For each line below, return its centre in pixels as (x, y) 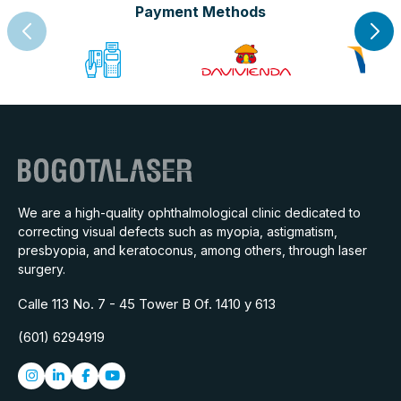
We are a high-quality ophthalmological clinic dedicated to (189, 212)
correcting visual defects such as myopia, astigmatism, (178, 231)
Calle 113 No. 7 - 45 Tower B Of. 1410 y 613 (147, 303)
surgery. (42, 269)
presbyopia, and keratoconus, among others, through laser (192, 250)
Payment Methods (200, 11)
